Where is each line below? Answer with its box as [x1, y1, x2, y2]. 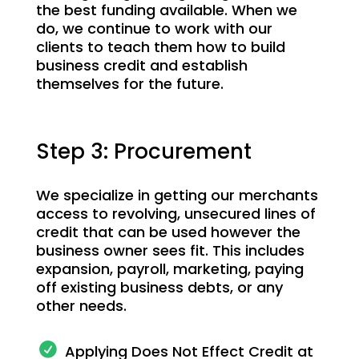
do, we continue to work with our [35, 18, 272, 38]
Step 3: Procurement [35, 137, 252, 166]
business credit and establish [35, 55, 248, 75]
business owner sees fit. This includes [35, 240, 305, 260]
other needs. [35, 296, 127, 316]
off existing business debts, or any [35, 277, 283, 297]
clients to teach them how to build [35, 37, 285, 57]
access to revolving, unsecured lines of [35, 204, 316, 224]
